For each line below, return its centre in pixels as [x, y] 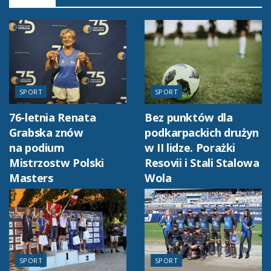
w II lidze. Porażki [190, 147]
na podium [37, 147]
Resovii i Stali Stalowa [202, 162]
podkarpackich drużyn [202, 132]
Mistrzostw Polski [57, 162]
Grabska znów [46, 132]
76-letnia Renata [53, 117]
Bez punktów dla [189, 117]
